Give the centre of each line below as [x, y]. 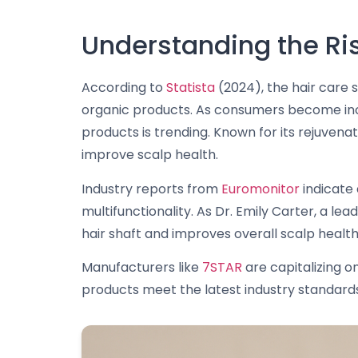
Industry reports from [151, 189]
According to [124, 88]
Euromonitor [261, 189]
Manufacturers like [142, 268]
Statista [191, 88]
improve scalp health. [150, 155]
